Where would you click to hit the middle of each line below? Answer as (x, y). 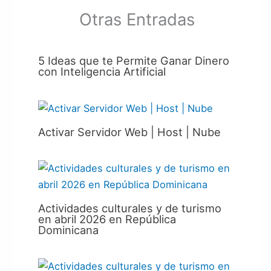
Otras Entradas (137, 20)
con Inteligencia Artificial (102, 71)
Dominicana (69, 230)
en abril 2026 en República (107, 219)
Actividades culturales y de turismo (130, 208)
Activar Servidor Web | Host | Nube (130, 132)
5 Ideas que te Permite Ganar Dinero (134, 60)
